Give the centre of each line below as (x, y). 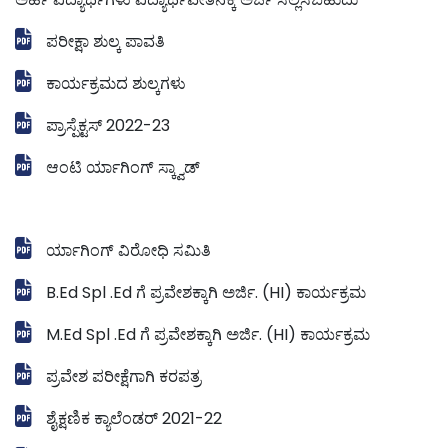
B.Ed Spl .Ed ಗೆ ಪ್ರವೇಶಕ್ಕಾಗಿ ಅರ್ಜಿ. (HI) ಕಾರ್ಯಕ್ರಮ (206, 292)
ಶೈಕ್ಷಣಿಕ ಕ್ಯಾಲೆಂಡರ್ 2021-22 (134, 418)
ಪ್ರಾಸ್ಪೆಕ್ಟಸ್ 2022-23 (108, 125)
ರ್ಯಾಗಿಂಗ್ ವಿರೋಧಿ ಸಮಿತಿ (128, 250)
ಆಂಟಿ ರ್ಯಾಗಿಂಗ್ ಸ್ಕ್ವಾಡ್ (123, 167)
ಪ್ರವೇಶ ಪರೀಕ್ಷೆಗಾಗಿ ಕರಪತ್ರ (123, 376)
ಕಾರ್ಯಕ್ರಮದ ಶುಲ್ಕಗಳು (116, 83)
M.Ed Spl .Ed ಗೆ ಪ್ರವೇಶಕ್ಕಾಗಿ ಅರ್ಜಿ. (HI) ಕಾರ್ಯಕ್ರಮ (208, 334)
